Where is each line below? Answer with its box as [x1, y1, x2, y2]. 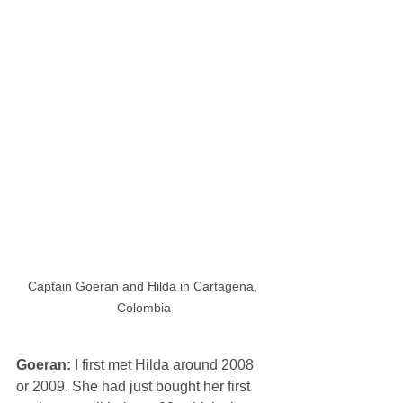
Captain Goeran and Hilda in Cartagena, [27, 278, 261, 293]
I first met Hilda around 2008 [75, 356, 257, 372]
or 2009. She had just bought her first [16, 378, 254, 394]
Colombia [117, 300, 171, 315]
